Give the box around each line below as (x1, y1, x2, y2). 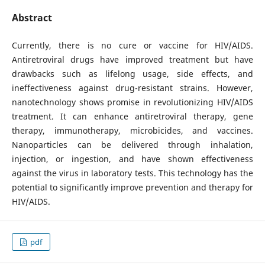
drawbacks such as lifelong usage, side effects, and (11, 68, 254, 79)
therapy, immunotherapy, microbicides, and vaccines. (11, 125, 254, 136)
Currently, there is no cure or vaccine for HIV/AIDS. (11, 40, 254, 51)
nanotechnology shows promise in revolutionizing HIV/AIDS (11, 96, 254, 108)
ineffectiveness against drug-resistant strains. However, (11, 82, 254, 93)
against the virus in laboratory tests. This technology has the (11, 167, 254, 179)
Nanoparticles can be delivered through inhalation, (11, 139, 254, 150)
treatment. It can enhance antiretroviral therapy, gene (11, 111, 254, 122)
